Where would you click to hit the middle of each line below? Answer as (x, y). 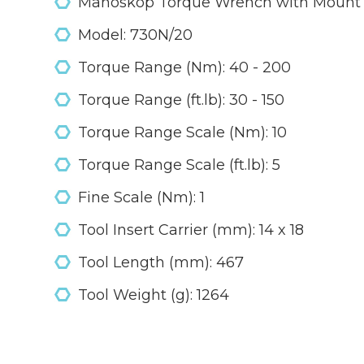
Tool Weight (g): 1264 (153, 295)
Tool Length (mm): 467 (160, 262)
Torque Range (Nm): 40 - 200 (184, 67)
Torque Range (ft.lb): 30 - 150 (181, 100)
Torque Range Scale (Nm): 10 (182, 132)
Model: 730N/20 (135, 35)
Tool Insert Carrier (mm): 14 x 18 (191, 230)
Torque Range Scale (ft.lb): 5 (179, 165)
